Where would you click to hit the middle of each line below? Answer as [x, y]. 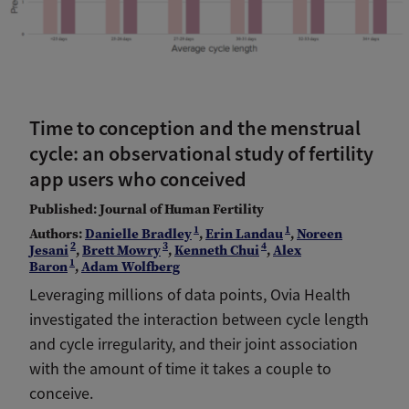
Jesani [49, 251]
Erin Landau [244, 234]
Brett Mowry [121, 251]
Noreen [320, 234]
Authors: [57, 234]
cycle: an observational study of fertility [201, 154]
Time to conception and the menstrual [195, 129]
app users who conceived [138, 180]
